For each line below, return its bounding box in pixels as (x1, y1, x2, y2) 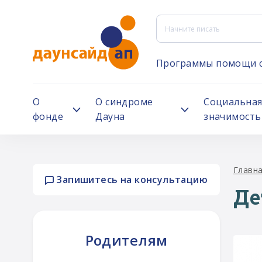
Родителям (85, 230, 168, 250)
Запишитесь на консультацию (53, 173, 208, 186)
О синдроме (95, 95, 153, 108)
